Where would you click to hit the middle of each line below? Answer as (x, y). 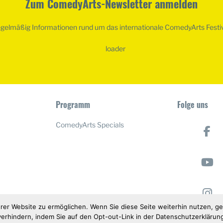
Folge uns (192, 104)
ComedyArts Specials (90, 124)
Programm (73, 104)
